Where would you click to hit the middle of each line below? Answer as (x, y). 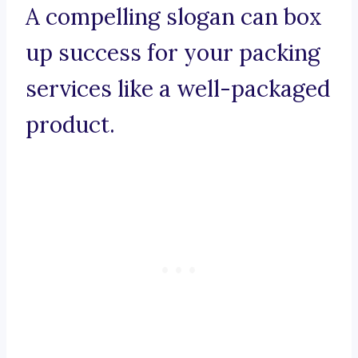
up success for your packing (173, 53)
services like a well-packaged (178, 89)
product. (70, 125)
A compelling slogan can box (174, 17)
